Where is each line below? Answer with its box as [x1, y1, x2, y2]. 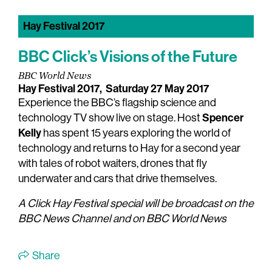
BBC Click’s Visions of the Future [18, 47, 237, 67]
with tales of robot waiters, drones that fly [18, 157, 207, 170]
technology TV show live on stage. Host [18, 112, 202, 124]
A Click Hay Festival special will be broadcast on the [18, 197, 254, 210]
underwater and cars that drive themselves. [18, 172, 217, 185]
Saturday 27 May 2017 [106, 82, 209, 96]
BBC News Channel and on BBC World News [18, 212, 226, 225]
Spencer [202, 111, 243, 125]
